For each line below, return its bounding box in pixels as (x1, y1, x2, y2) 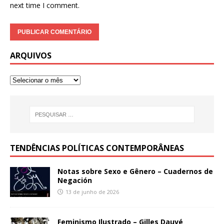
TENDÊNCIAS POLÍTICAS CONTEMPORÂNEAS (10, 142, 184, 154)
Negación (57, 175, 92, 185)
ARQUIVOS (10, 50, 51, 61)
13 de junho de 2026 (65, 188, 119, 196)
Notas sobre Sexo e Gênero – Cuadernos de (57, 166, 213, 176)
